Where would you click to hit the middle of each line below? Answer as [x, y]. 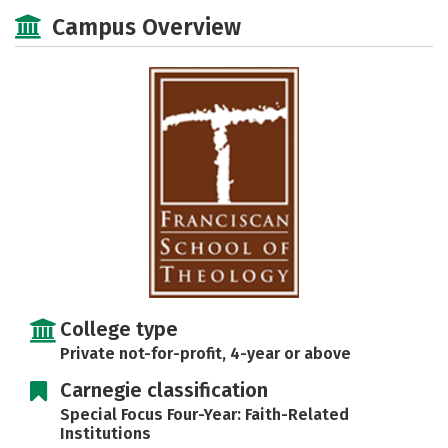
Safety [188, 11]
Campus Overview [146, 27]
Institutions [105, 433]
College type [119, 328]
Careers [298, 11]
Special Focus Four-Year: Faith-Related [204, 414]
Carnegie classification [164, 389]
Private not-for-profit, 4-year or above [205, 353]
